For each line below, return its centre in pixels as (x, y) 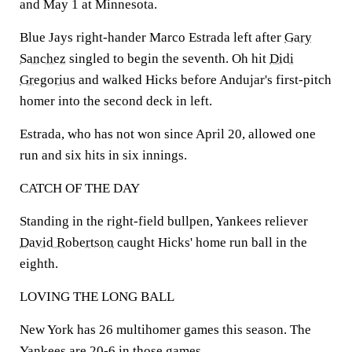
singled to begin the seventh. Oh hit (168, 59)
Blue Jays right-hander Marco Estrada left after (152, 37)
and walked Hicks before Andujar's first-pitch (203, 80)
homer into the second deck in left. (116, 101)
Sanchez (43, 59)
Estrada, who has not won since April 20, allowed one (168, 134)
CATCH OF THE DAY (80, 188)
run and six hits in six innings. (103, 155)
